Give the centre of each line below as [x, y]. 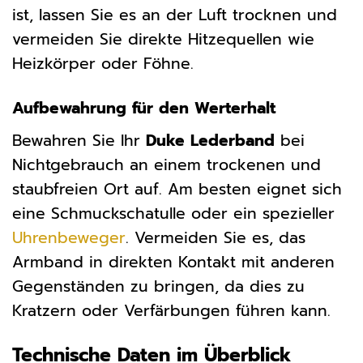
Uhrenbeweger [69, 237]
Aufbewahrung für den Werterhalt [144, 109]
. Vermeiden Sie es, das [216, 237]
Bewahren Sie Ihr [79, 140]
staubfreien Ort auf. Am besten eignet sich [177, 189]
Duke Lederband [210, 140]
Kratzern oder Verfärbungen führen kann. [171, 310]
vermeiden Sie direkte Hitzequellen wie [163, 40]
